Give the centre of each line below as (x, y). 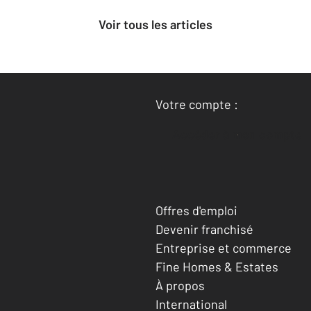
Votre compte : (197, 104)
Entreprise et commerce (224, 247)
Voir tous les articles (159, 24)
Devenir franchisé (204, 229)
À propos (180, 285)
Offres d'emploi (196, 210)
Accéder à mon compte (241, 134)
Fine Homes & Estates (217, 266)
